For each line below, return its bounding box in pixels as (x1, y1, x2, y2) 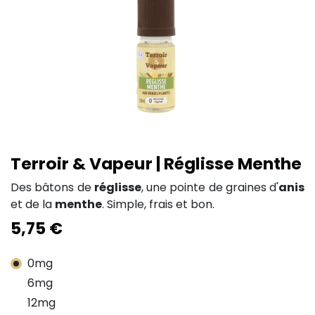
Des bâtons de (11, 179, 94, 195)
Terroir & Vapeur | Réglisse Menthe (11, 152, 302, 175)
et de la (11, 196, 55, 212)
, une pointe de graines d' (141, 179, 278, 195)
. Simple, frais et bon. (102, 196, 214, 212)
